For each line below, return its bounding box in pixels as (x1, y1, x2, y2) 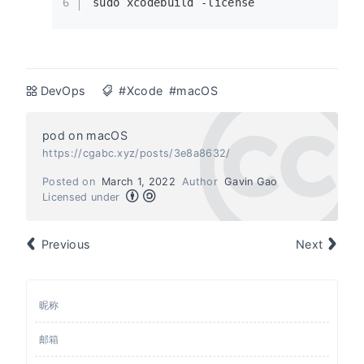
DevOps (40, 84, 86, 97)
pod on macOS (42, 128, 128, 142)
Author (182, 175, 218, 188)
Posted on (42, 175, 95, 188)
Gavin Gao (223, 175, 278, 188)
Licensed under (42, 191, 120, 203)
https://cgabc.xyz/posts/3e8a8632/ (42, 147, 231, 159)
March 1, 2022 (101, 175, 176, 188)
